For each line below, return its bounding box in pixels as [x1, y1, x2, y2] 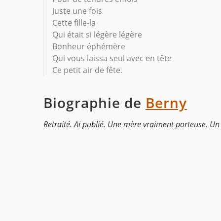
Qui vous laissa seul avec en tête [52, 53, 172, 64]
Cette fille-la [52, 17, 96, 29]
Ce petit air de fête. [52, 65, 122, 76]
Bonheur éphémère [52, 41, 125, 52]
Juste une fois [52, 5, 102, 17]
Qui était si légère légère [52, 29, 142, 40]
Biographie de [43, 93, 146, 112]
